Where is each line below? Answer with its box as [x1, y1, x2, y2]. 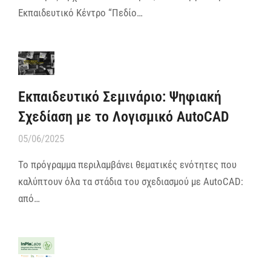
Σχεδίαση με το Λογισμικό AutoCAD [18, 108, 229, 126]
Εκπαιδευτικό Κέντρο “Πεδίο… [18, 6, 143, 19]
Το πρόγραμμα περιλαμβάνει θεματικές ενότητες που [18, 158, 237, 171]
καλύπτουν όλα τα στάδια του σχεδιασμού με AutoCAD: [18, 175, 243, 188]
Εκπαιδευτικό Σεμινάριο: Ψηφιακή [18, 88, 221, 106]
